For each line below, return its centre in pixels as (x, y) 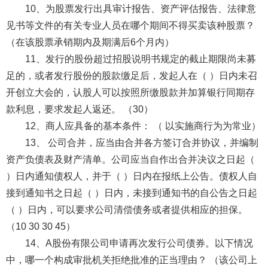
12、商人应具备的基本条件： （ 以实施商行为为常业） (143, 126)
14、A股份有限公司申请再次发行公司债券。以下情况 (139, 243)
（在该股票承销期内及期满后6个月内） (90, 42)
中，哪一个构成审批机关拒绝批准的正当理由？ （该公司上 (131, 260)
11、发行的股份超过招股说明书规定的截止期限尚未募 (140, 59)
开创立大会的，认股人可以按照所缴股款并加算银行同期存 (130, 92)
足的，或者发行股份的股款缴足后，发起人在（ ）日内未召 (131, 75)
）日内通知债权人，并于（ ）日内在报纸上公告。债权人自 (131, 176)
